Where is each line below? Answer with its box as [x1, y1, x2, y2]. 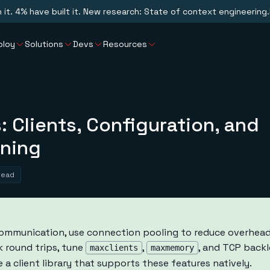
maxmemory [151, 243, 194, 253]
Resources [103, 38, 147, 49]
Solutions [25, 38, 63, 49]
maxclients [90, 243, 138, 253]
